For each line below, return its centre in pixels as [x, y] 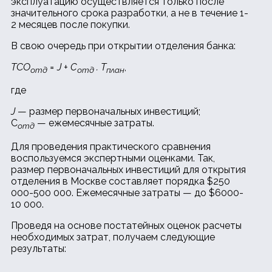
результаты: [39, 248]
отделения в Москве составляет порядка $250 [121, 181]
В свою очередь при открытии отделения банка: [123, 46]
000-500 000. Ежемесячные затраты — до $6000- [127, 192]
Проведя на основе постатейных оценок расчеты [126, 225]
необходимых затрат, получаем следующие [113, 237]
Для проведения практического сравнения [111, 146]
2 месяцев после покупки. [70, 25]
